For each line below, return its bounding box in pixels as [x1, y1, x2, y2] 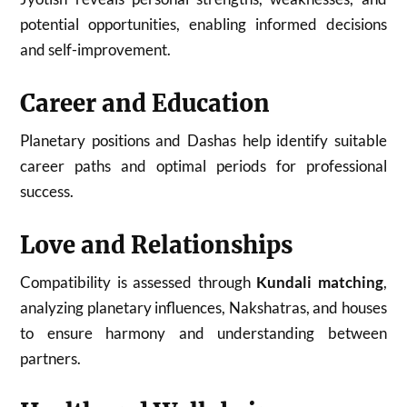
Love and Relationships [20, 230, 293, 260]
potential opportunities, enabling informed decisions [20, 14, 387, 34]
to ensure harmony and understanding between [20, 323, 387, 342]
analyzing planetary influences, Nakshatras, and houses [20, 297, 387, 317]
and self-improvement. [20, 39, 172, 59]
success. [20, 181, 74, 201]
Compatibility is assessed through [20, 272, 257, 292]
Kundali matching [256, 272, 383, 292]
